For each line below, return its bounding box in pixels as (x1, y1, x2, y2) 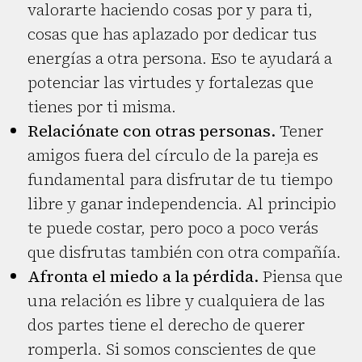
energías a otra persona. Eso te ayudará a (27, 47, 332, 70)
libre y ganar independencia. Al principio (27, 192, 336, 216)
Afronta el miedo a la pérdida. (27, 265, 259, 288)
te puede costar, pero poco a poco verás (27, 217, 318, 240)
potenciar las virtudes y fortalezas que (27, 71, 314, 95)
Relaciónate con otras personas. (27, 120, 276, 143)
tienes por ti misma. (27, 95, 176, 119)
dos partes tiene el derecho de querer (27, 314, 305, 337)
